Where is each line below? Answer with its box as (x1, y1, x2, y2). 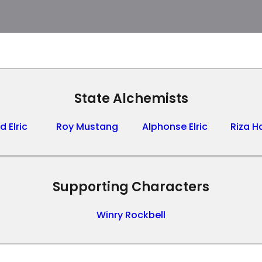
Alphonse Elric (142, 120, 208, 133)
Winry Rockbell (96, 208, 166, 222)
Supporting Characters (53, 178, 209, 196)
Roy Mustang (56, 120, 118, 133)
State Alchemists (74, 89, 188, 108)
